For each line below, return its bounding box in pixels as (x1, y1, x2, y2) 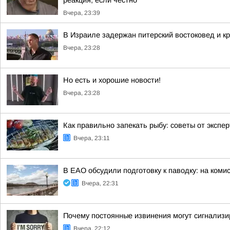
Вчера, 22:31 (82, 180, 119, 187)
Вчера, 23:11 (73, 135, 110, 142)
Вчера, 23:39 (63, 9, 100, 16)
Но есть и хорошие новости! (63, 76, 161, 84)
